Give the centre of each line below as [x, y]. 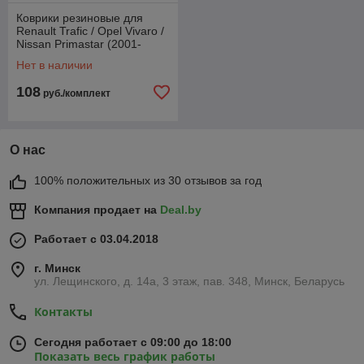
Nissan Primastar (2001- [79, 44]
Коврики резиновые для [80, 18]
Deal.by [181, 210]
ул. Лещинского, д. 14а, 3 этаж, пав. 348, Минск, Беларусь [189, 281]
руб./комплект [76, 93]
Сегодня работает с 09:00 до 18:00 [133, 342]
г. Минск [57, 268]
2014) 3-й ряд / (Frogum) [82, 57]
